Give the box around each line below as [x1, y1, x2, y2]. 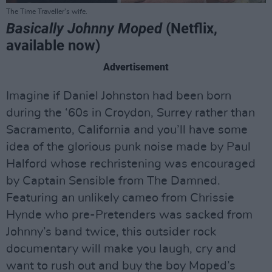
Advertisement [103, 61, 169, 73]
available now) [6, 36, 100, 54]
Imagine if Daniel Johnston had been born [6, 89, 231, 102]
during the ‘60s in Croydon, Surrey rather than [6, 106, 255, 119]
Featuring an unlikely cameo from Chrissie [6, 191, 234, 204]
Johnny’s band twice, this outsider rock [6, 225, 216, 238]
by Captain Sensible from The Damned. [6, 174, 220, 187]
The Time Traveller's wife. [6, 7, 87, 15]
